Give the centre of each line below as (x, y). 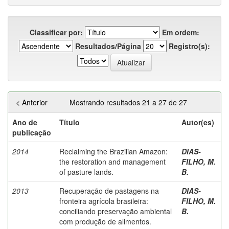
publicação (32, 132)
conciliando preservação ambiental (116, 211)
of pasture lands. (86, 171)
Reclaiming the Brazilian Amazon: (113, 151)
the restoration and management (112, 161)
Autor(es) (198, 122)
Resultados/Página (108, 46)
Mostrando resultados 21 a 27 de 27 (129, 102)
